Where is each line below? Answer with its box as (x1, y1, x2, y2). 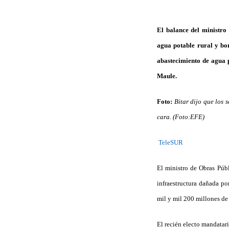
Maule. (157, 72, 177, 80)
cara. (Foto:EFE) (157, 112, 204, 121)
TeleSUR (157, 138, 183, 146)
